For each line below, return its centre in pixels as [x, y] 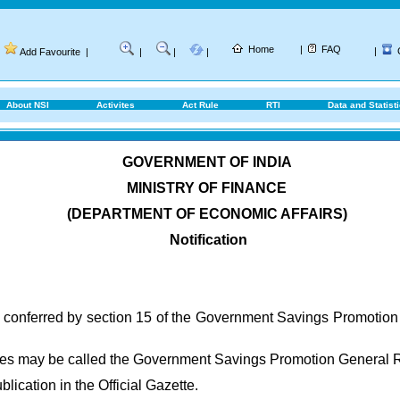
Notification [207, 240]
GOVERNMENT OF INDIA [207, 162]
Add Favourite [50, 52]
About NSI [28, 105]
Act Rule [200, 105]
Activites [116, 105]
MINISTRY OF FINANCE [207, 188]
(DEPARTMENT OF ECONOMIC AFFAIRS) [207, 214]
